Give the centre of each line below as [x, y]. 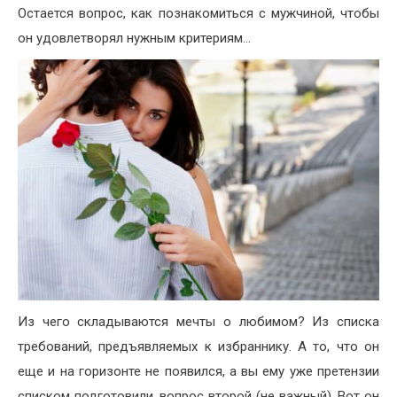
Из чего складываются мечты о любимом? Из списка [198, 322]
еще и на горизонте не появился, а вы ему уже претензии [198, 372]
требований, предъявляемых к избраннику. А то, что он [198, 347]
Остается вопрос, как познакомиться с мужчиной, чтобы [198, 14]
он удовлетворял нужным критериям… [134, 39]
